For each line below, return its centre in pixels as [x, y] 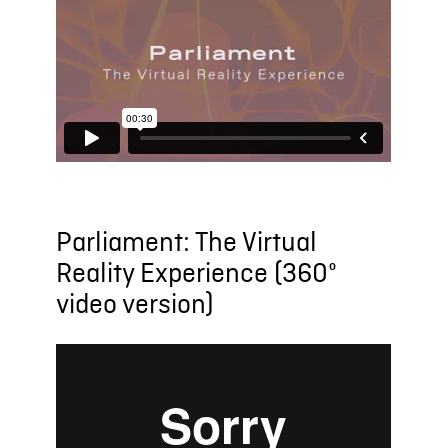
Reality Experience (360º [197, 274]
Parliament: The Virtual [187, 243]
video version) [135, 305]
